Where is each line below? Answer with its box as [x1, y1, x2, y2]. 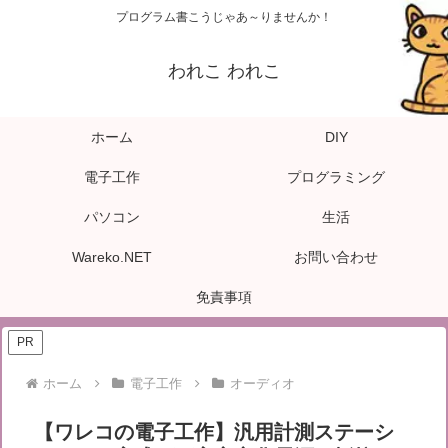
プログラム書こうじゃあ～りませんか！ [116, 10, 332, 25]
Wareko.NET [72, 249, 152, 266]
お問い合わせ [294, 249, 378, 266]
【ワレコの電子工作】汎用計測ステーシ [34, 421, 395, 444]
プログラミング [287, 169, 385, 186]
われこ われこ [167, 61, 281, 82]
